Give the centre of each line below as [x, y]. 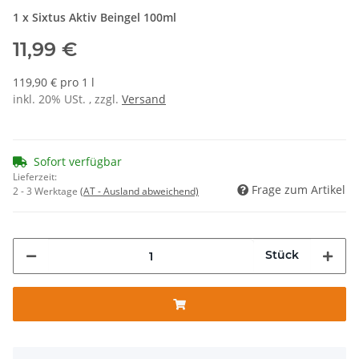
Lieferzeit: [35, 177]
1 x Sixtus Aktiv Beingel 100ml [95, 18]
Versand [144, 99]
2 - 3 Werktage [46, 192]
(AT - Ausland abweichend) [139, 192]
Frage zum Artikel [298, 190]
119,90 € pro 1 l [54, 83]
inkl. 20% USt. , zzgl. [67, 99]
